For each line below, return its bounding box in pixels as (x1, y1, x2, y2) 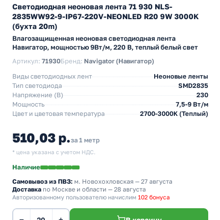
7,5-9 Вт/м (176, 100, 208, 108)
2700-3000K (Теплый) (140, 110, 208, 117)
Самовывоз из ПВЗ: (12, 178, 73, 185)
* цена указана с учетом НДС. (12, 149, 95, 156)
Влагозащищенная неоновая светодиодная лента (12, 34, 176, 42)
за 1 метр (70, 136, 100, 144)
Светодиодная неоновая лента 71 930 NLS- (12, 2, 172, 11)
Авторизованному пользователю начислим (12, 193, 138, 201)
